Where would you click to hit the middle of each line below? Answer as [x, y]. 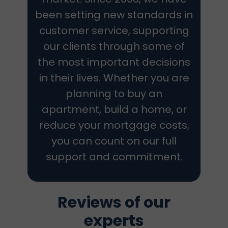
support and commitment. [114, 157]
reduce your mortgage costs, [114, 125]
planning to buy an [114, 94]
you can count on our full [114, 141]
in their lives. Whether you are [114, 78]
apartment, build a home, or [114, 109]
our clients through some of [114, 46]
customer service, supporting [114, 31]
